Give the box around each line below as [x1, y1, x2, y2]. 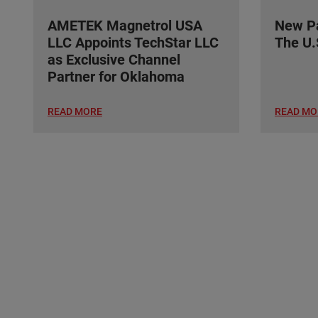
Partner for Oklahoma [48, 68, 185, 86]
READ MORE [48, 106, 102, 118]
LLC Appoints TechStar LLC [48, 34, 219, 52]
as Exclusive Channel [48, 51, 180, 69]
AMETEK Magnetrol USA [48, 17, 202, 35]
